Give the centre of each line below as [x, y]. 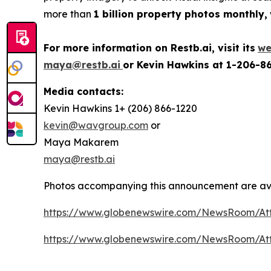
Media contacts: [83, 91]
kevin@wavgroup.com [96, 125]
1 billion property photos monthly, [181, 14]
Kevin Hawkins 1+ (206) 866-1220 [120, 108]
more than [69, 14]
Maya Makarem [82, 142]
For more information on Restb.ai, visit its [149, 47]
